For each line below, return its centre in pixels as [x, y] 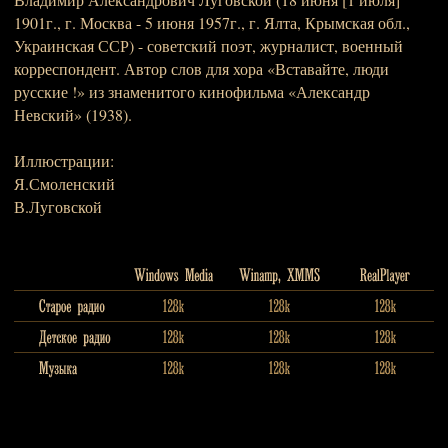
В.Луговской [58, 206]
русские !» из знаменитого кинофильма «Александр [192, 91]
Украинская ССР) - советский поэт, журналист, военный [208, 45]
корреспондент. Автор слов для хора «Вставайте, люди [201, 68]
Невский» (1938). [73, 114]
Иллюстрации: [64, 160]
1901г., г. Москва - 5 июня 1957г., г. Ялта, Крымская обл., [212, 22]
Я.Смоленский [64, 183]
